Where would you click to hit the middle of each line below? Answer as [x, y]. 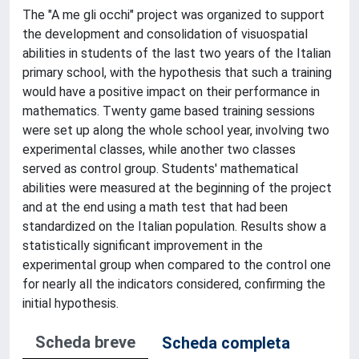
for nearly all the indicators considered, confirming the [174, 284]
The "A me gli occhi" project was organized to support [173, 15]
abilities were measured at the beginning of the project [177, 188]
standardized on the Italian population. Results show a [174, 226]
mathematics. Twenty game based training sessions [169, 111]
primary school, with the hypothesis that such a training [177, 73]
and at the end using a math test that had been [155, 207]
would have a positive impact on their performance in [171, 92]
